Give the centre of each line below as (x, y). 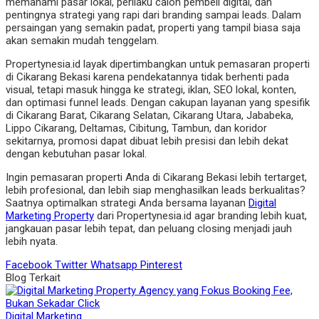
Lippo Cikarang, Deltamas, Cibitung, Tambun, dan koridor (136, 128)
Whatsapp (115, 265)
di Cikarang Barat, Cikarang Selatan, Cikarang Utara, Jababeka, (150, 115)
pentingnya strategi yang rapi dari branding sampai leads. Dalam (153, 15)
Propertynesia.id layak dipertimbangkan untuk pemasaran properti (158, 64)
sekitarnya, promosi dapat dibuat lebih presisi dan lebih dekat (147, 141)
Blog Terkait (33, 277)
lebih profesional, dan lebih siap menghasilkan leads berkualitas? (156, 190)
